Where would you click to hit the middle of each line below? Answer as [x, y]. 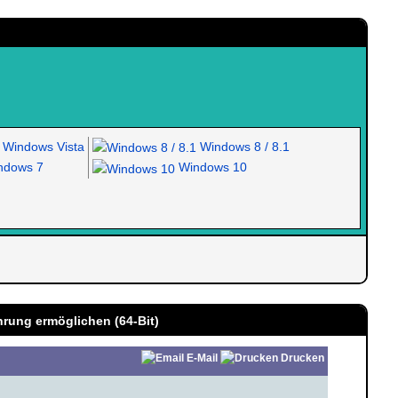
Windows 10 [211, 167]
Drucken [302, 358]
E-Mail [202, 358]
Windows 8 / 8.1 [243, 147]
